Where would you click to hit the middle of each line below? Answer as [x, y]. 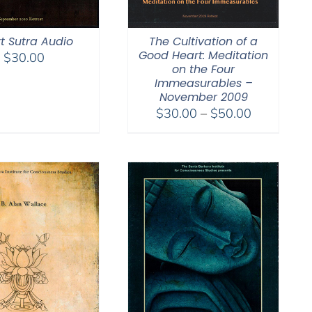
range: [268, 130]
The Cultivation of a [203, 41]
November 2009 [203, 97]
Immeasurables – [203, 83]
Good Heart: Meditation [203, 55]
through [272, 164]
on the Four [203, 69]
